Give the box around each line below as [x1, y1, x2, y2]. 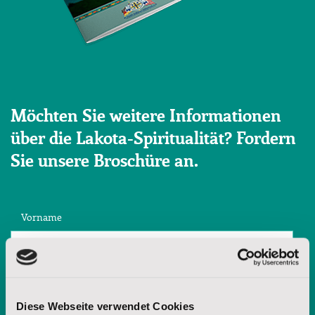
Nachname [21, 275, 70, 285]
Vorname [21, 212, 62, 223]
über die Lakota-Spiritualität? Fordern [11, 130, 296, 148]
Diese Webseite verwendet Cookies [16, 300, 194, 313]
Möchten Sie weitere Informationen [11, 108, 281, 125]
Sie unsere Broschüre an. [11, 153, 198, 170]
